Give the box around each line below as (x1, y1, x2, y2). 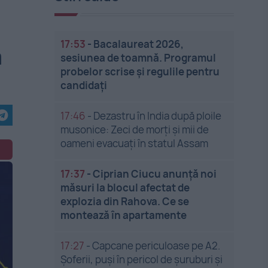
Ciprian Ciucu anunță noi (93, 167, 217, 181)
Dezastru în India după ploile (93, 109, 222, 123)
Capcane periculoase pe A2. (92, 239, 221, 252)
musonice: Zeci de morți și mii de (60, 123, 209, 136)
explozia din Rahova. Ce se (60, 194, 190, 208)
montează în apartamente (60, 208, 187, 222)
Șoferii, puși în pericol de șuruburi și (60, 252, 223, 266)
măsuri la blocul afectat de (60, 181, 190, 194)
